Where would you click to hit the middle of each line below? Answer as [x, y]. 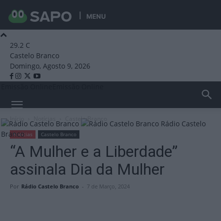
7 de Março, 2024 [108, 186]
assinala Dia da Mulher [87, 169]
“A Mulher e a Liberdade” [94, 151]
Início [17, 119]
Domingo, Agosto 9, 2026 [50, 66]
